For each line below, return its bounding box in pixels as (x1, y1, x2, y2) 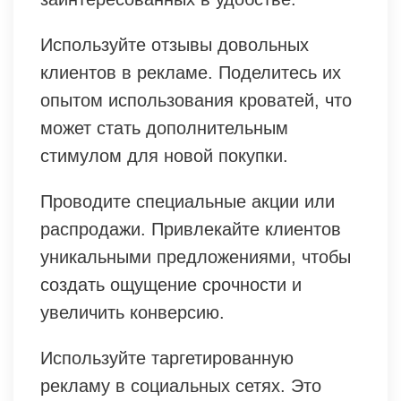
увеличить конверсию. (40, 302, 225, 322)
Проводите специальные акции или (40, 191, 335, 211)
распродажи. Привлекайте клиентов (40, 218, 341, 239)
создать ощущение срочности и (40, 274, 302, 294)
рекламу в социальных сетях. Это (40, 375, 321, 396)
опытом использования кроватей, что (40, 90, 352, 110)
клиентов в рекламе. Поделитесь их (40, 62, 341, 82)
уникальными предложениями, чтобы (40, 246, 351, 267)
